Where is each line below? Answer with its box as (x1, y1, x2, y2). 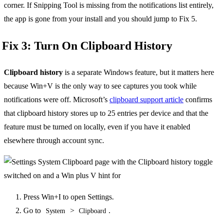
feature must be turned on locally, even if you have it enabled (4, 123, 190, 131)
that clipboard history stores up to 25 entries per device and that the (4, 109, 208, 118)
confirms (183, 95, 212, 104)
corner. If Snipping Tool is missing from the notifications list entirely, (4, 1, 214, 10)
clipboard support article (109, 95, 183, 104)
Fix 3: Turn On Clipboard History (2, 39, 172, 53)
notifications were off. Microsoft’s (4, 95, 109, 104)
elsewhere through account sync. (4, 136, 104, 145)
